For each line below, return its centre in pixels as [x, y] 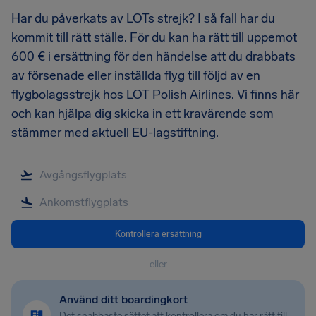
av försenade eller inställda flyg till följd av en [136, 75]
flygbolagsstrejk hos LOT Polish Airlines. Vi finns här [155, 95]
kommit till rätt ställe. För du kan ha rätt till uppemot [154, 37]
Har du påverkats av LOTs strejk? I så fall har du [143, 18]
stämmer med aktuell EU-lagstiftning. [115, 133]
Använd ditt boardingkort [123, 299]
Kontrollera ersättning [158, 234]
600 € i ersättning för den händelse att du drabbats [153, 56]
